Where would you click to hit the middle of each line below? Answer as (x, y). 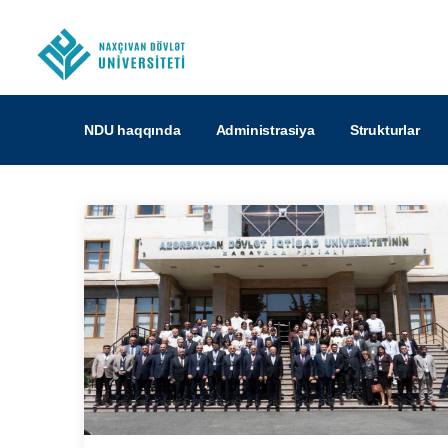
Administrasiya (265, 130)
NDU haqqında (132, 130)
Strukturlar (384, 130)
